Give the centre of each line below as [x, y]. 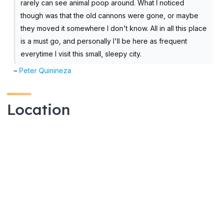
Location [39, 109]
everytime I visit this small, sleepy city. [81, 54]
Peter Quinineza [45, 70]
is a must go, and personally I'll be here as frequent [104, 41]
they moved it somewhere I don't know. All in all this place [113, 28]
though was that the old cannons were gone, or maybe [109, 15]
